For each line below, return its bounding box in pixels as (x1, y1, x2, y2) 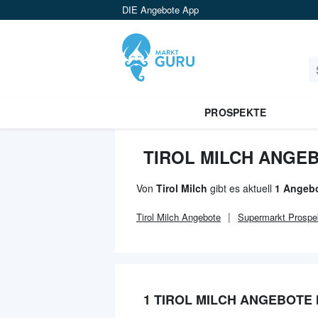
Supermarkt (238, 210, 285, 224)
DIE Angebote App (122, 3, 199, 16)
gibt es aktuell (207, 181, 275, 195)
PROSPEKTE (204, 105, 267, 119)
